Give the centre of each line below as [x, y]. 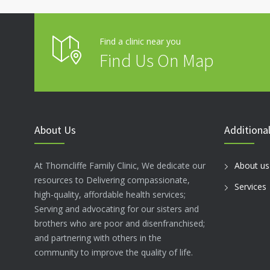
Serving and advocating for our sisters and [117, 209]
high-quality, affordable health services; [110, 194]
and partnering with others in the [98, 238]
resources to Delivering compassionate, [112, 180]
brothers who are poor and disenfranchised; [120, 223]
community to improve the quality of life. [114, 252]
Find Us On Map [157, 60]
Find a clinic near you [140, 41]
